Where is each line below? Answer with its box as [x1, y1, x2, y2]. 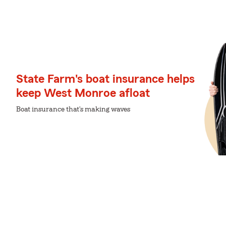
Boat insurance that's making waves [16, 106, 130, 113]
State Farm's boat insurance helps [16, 73, 195, 85]
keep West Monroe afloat [16, 87, 150, 99]
